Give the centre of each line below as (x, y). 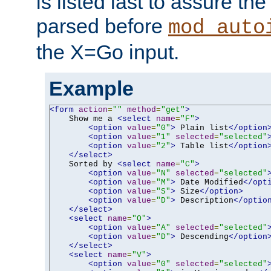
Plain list (202, 128)
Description (204, 200)
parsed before (102, 26)
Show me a (83, 119)
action (93, 109)
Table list (202, 146)
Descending (202, 237)
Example (91, 88)
